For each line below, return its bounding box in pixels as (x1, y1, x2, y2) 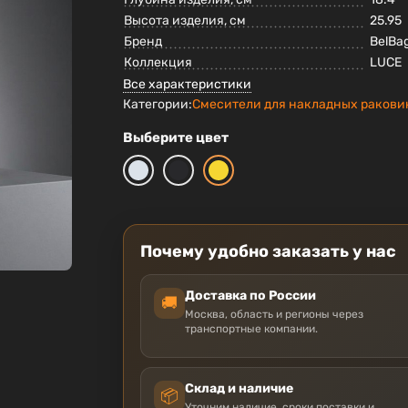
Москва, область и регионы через (185, 308, 364, 321)
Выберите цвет (123, 129, 229, 147)
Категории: (123, 97, 193, 113)
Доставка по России (185, 288, 317, 304)
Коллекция (124, 55, 193, 71)
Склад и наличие (185, 381, 294, 397)
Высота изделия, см (124, 13, 247, 29)
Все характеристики (123, 76, 252, 93)
